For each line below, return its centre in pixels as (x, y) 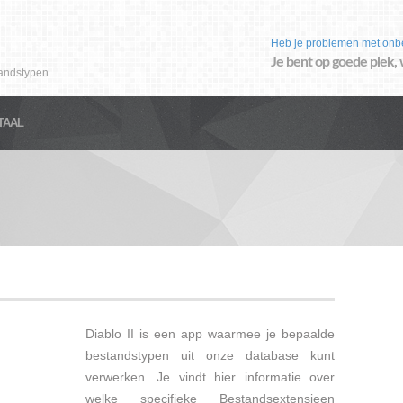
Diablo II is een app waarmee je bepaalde (210, 334)
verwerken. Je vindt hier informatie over (210, 377)
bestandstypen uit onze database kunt (210, 355)
